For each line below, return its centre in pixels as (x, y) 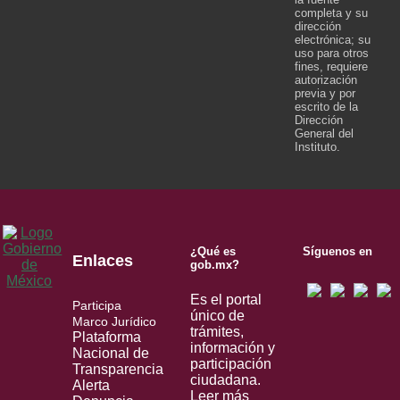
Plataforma (107, 337)
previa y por (325, 94)
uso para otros (332, 54)
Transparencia (118, 370)
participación (231, 363)
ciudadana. (225, 379)
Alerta (91, 386)
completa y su (331, 13)
